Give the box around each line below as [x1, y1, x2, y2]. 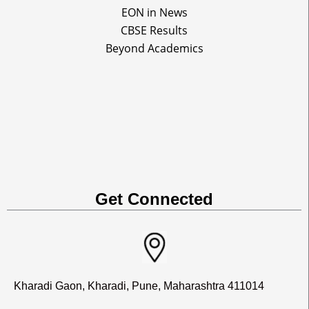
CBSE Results [121, 23, 188, 38]
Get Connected [95, 190, 213, 208]
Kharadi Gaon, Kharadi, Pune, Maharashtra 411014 [14, 280, 264, 292]
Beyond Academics [105, 41, 203, 56]
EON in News [121, 5, 188, 20]
